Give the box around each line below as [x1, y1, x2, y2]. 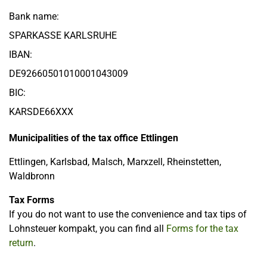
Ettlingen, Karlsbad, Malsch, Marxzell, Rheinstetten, [9, 156, 221, 168]
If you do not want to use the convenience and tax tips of [9, 209, 247, 221]
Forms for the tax [166, 223, 238, 235]
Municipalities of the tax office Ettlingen [9, 132, 178, 144]
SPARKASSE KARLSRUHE [9, 30, 117, 42]
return [9, 237, 33, 249]
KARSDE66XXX [9, 106, 73, 118]
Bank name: [9, 11, 59, 23]
